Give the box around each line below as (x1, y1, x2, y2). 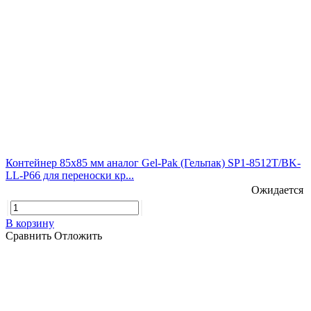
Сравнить (6, 229, 54, 242)
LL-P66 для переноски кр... (6, 169, 134, 181)
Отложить (54, 229, 102, 242)
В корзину (6, 217, 54, 229)
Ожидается (251, 183, 303, 196)
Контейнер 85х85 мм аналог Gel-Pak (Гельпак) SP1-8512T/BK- (6, 156, 301, 169)
